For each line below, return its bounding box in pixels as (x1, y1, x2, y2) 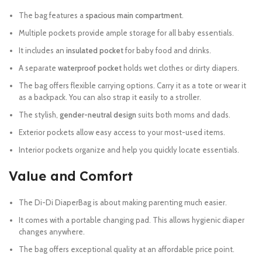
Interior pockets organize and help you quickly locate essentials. (19, 145, 239, 154)
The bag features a (19, 11, 85, 20)
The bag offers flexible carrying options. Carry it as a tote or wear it (19, 81, 246, 90)
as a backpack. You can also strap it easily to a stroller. (19, 92, 201, 102)
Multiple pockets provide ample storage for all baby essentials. (19, 28, 234, 37)
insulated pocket (66, 46, 123, 55)
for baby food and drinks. (123, 46, 211, 55)
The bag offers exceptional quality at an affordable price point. (19, 244, 235, 254)
